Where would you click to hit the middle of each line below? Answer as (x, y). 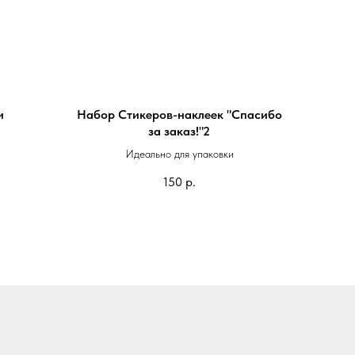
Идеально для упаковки (179, 154)
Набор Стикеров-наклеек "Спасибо (179, 115)
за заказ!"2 (179, 131)
